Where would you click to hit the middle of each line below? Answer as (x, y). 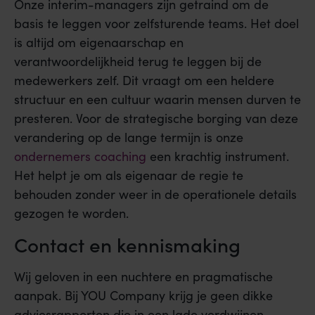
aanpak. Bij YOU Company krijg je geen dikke (143, 296)
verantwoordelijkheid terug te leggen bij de (138, 61)
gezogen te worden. (71, 213)
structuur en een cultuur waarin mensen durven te (157, 99)
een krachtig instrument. (218, 156)
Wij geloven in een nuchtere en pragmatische (143, 277)
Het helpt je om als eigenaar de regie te (129, 175)
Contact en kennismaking (127, 244)
